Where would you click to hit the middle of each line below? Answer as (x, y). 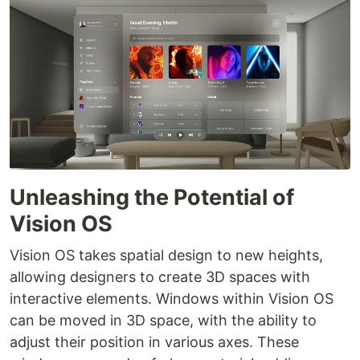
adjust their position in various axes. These (154, 342)
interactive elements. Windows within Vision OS (172, 298)
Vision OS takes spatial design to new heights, (166, 255)
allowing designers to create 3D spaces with (160, 276)
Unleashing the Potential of (152, 197)
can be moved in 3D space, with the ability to (163, 320)
